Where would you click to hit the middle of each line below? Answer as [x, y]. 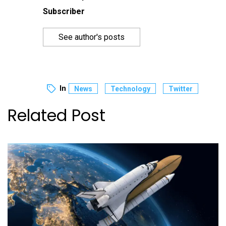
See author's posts [92, 37]
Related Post [56, 116]
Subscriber [64, 12]
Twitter [181, 89]
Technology [130, 89]
